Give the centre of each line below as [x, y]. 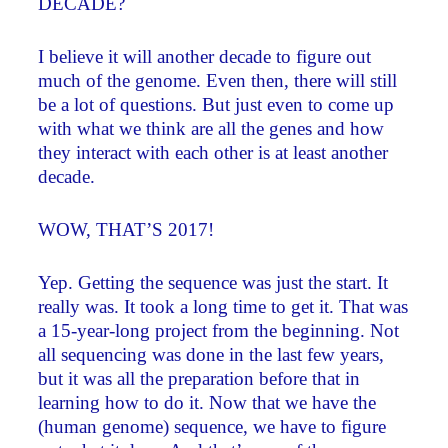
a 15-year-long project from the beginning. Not [219, 330]
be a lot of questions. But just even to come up [216, 105]
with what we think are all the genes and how [211, 129]
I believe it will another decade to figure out [205, 57]
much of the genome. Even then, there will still [218, 81]
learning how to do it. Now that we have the [207, 402]
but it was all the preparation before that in [199, 378]
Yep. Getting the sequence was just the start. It [213, 282]
